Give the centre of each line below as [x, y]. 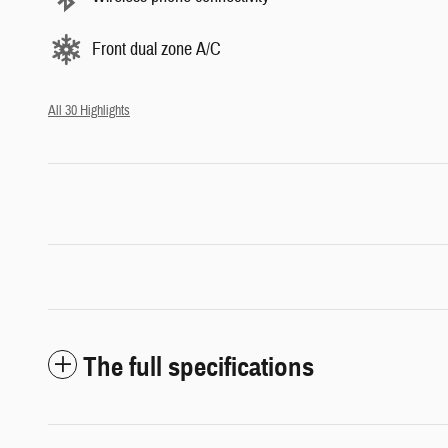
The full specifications [198, 367]
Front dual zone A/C [156, 49]
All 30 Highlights [89, 111]
